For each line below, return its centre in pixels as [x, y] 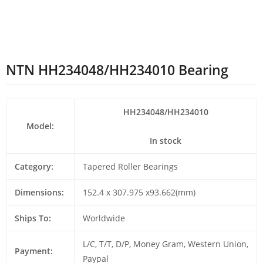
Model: [40, 126]
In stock [166, 141]
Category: [34, 167]
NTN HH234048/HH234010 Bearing [117, 70]
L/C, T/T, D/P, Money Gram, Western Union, [165, 244]
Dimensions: [39, 193]
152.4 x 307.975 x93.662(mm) [139, 193]
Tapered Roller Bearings [130, 167]
